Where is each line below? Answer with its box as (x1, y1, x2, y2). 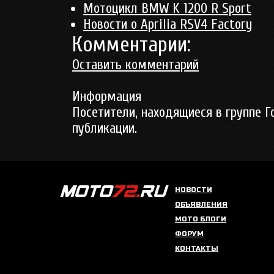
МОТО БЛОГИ (175, 215, 227, 223)
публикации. (72, 120, 137, 136)
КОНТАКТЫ (175, 245, 219, 253)
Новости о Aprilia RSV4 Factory (83, 17, 252, 32)
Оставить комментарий (72, 57, 199, 73)
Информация (72, 89, 141, 105)
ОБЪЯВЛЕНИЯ (175, 201, 228, 209)
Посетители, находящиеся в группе (72, 105, 265, 120)
